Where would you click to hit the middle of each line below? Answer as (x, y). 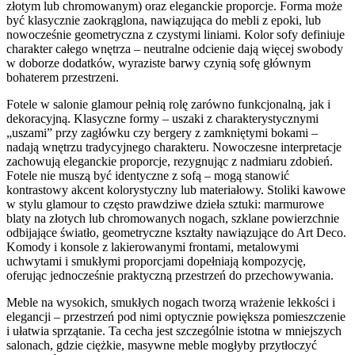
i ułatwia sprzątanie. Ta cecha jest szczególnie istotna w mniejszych (174, 331)
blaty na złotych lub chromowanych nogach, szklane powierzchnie (173, 219)
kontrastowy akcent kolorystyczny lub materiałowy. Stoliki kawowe (176, 190)
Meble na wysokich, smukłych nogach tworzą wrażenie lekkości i (171, 303)
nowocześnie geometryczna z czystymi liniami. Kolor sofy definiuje (176, 35)
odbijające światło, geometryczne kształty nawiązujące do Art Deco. (176, 233)
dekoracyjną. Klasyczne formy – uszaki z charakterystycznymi (162, 119)
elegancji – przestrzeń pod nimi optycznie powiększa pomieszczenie (176, 317)
